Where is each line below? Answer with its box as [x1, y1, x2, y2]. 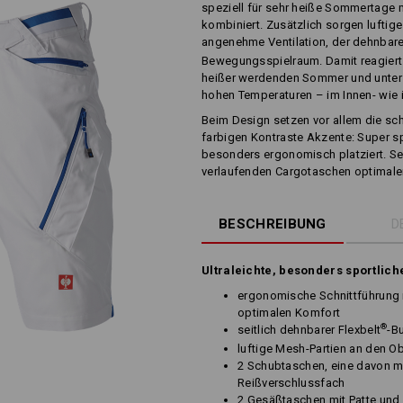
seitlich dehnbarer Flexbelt [237, 323, 381, 336]
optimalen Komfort [237, 306, 341, 319]
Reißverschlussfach [237, 376, 345, 390]
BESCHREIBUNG [219, 216, 327, 232]
